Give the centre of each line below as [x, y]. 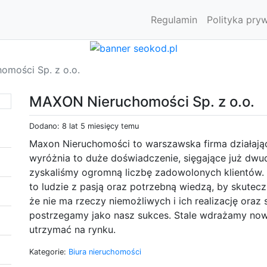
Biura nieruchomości [105, 252]
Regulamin [174, 20]
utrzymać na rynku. [72, 229]
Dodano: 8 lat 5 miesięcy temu [84, 126]
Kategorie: [49, 252]
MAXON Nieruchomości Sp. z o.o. [142, 101]
